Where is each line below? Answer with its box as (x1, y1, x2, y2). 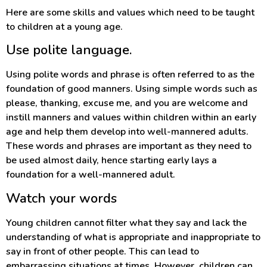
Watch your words (6, 189, 117, 207)
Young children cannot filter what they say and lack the (6, 216, 247, 229)
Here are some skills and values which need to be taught (6, 6, 254, 20)
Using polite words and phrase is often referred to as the (6, 68, 254, 82)
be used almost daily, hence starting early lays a (6, 154, 217, 167)
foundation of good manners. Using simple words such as (6, 82, 257, 96)
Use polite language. (6, 41, 132, 60)
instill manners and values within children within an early (6, 111, 256, 125)
